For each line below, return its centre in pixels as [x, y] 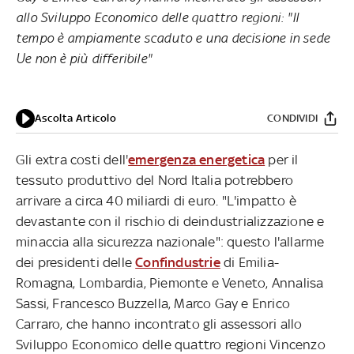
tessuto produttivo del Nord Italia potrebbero [155, 180]
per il [282, 159]
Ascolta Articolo [75, 118]
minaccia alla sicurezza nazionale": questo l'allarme [170, 241]
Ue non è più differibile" [84, 58]
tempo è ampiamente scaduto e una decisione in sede [173, 38]
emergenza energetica [197, 159]
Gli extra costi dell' [72, 159]
